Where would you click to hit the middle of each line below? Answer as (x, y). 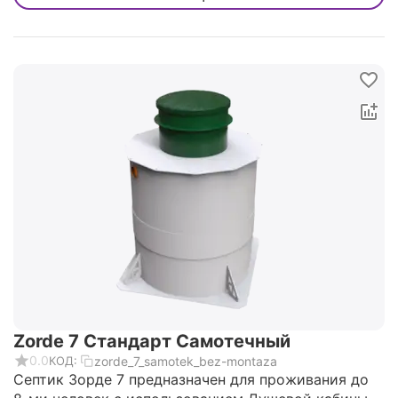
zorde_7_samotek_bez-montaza (186, 361)
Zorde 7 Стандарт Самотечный (152, 342)
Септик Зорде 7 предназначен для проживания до (191, 380)
